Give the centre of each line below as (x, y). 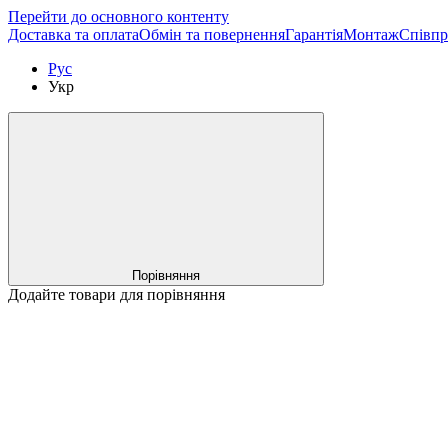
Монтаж (371, 34)
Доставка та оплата (73, 34)
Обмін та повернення (212, 34)
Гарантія (314, 34)
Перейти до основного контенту (118, 16)
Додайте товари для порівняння (116, 294)
